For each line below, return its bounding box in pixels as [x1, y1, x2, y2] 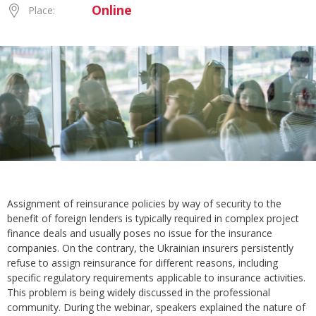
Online [92, 1, 132, 18]
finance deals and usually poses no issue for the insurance [7, 226, 272, 241]
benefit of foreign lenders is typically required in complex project [7, 212, 299, 226]
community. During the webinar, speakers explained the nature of [7, 300, 305, 315]
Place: [28, 4, 55, 17]
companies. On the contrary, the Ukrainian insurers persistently [7, 241, 293, 255]
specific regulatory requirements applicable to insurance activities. [7, 271, 305, 285]
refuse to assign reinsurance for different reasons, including [7, 256, 278, 270]
